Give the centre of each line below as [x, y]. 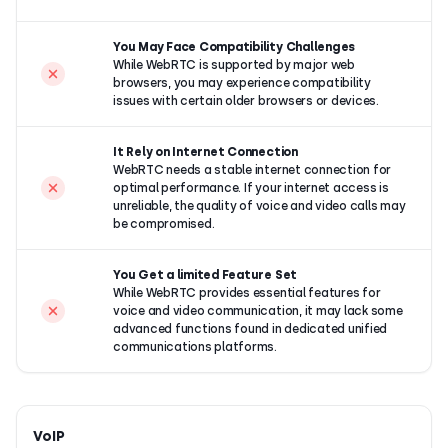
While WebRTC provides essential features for [247, 292]
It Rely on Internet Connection [205, 151]
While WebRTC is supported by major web [234, 64]
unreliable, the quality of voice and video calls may [259, 205]
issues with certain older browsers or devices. [246, 100]
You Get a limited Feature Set [205, 274]
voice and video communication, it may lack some [258, 310]
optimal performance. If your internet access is [251, 187]
